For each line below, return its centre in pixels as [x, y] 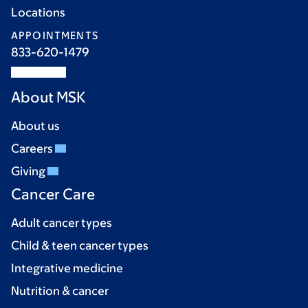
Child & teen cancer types [80, 245]
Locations [38, 12]
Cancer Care [53, 194]
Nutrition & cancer [60, 291]
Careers [33, 148]
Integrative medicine [67, 268]
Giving [29, 171]
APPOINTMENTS [55, 35]
